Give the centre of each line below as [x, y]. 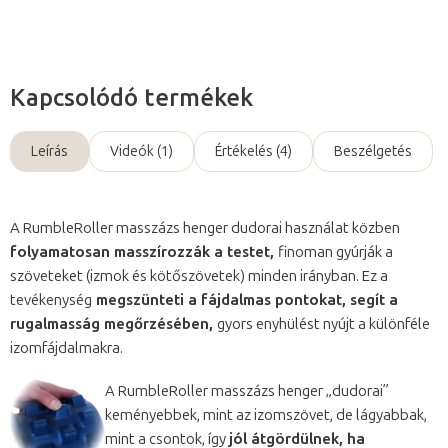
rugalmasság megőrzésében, [113, 324]
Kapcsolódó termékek [131, 98]
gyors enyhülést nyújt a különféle [323, 324]
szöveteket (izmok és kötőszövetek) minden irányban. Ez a [199, 276]
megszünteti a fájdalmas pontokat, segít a [245, 300]
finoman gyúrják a [335, 252]
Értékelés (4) [253, 152]
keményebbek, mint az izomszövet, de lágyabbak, [266, 415]
